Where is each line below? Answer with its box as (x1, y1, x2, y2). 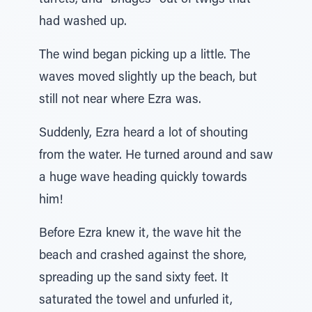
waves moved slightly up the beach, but (39, 72, 257, 84)
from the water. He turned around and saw (39, 150, 273, 162)
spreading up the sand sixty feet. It (39, 272, 228, 285)
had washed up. (39, 16, 127, 29)
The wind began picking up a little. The (39, 49, 250, 62)
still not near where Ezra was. (39, 94, 201, 107)
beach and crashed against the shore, (39, 250, 247, 263)
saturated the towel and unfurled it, (39, 295, 233, 307)
